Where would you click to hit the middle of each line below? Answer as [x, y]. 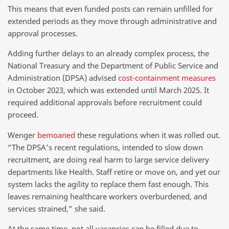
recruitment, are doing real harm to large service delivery [108, 159]
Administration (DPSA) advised [63, 78]
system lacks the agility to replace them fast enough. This [108, 184]
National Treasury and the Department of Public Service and [113, 66]
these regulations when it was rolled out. [148, 135]
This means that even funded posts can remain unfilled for [110, 8]
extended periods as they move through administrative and [112, 21]
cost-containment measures [167, 78]
